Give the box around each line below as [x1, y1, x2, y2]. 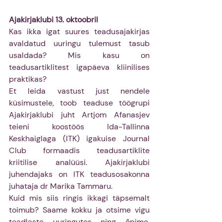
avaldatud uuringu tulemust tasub [9, 38, 150, 49]
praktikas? [9, 73, 49, 84]
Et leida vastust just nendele [9, 85, 150, 96]
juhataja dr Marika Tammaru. [9, 180, 112, 191]
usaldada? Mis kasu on [9, 50, 150, 60]
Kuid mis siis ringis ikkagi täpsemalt [9, 192, 150, 203]
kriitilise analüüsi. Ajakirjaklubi [9, 157, 150, 167]
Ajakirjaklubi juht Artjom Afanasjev [9, 109, 150, 120]
